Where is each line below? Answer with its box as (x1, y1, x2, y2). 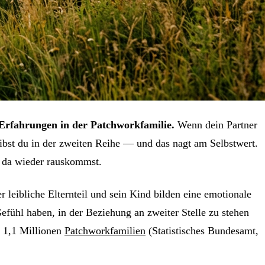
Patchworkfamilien (64, 224, 146, 237)
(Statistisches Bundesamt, (146, 224, 258, 237)
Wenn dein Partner (174, 118, 257, 131)
